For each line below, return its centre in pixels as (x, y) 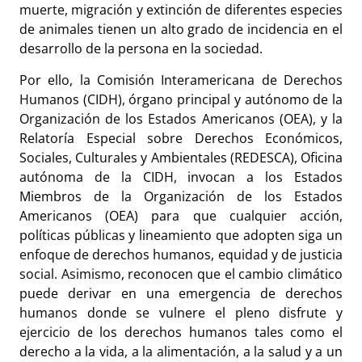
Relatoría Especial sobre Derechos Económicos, (181, 138)
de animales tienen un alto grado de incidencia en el (181, 29)
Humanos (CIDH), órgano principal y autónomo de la (181, 99)
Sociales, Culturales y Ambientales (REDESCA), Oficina (181, 157)
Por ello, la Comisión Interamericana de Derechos (181, 80)
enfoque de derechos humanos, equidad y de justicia (181, 254)
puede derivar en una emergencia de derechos (181, 293)
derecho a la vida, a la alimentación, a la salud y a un (181, 351)
